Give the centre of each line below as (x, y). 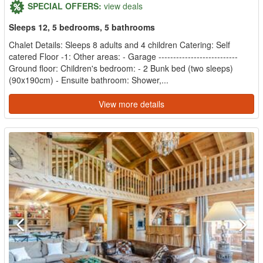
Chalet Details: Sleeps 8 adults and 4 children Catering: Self (119, 45)
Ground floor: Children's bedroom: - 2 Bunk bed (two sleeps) (121, 68)
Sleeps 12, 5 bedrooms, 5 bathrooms (82, 27)
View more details (131, 104)
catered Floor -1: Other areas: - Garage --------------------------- (123, 56)
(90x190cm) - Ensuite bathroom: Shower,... (89, 80)
